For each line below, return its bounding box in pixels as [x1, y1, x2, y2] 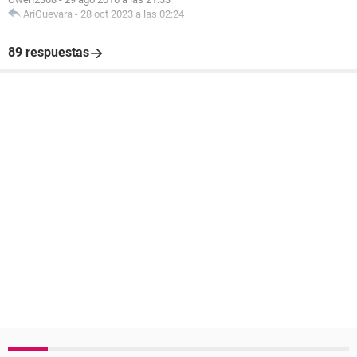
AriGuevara [23, 8, 73, 20]
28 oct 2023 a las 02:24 [80, 8, 184, 20]
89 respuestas [8, 45, 89, 60]
